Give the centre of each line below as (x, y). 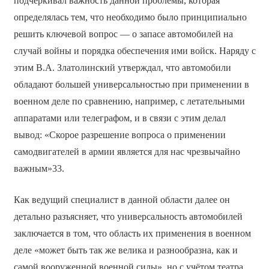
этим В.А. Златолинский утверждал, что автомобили (122, 67)
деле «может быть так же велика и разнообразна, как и (125, 250)
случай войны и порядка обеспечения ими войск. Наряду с (134, 50)
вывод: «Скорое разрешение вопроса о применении (119, 134)
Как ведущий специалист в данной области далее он (122, 199)
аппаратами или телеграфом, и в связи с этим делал (119, 118)
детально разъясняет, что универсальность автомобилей (128, 216)
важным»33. (39, 168)
